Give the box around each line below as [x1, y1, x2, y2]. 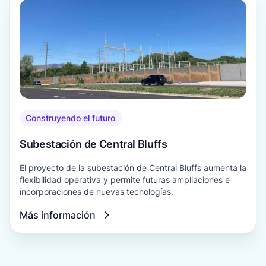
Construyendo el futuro [26, 113, 115, 123]
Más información [20, 209, 96, 221]
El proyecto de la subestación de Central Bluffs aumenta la [20, 163, 246, 173]
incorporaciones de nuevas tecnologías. [20, 186, 173, 197]
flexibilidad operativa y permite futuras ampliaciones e [20, 175, 230, 185]
